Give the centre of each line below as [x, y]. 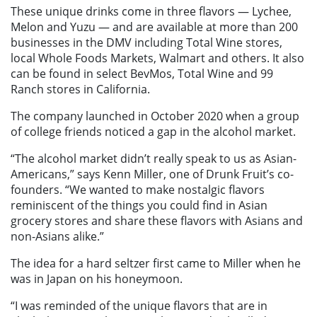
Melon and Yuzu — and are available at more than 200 [154, 27]
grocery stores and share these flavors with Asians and [157, 220]
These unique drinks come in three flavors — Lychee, [151, 11]
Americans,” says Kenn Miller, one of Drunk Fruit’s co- [152, 174]
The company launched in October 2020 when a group [155, 116]
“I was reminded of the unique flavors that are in [139, 305]
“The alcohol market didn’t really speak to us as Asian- [154, 158]
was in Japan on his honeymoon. [97, 278]
